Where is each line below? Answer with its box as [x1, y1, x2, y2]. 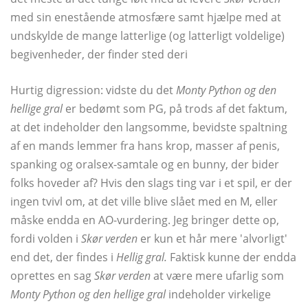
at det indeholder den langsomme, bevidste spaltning [10, 120, 287, 135]
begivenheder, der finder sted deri [10, 47, 188, 63]
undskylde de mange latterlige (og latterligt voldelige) [10, 28, 285, 44]
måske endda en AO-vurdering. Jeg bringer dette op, [10, 212, 279, 228]
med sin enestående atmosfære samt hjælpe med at [10, 10, 281, 25]
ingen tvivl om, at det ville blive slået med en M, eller [10, 194, 278, 210]
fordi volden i [10, 231, 81, 247]
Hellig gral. [116, 250, 170, 265]
